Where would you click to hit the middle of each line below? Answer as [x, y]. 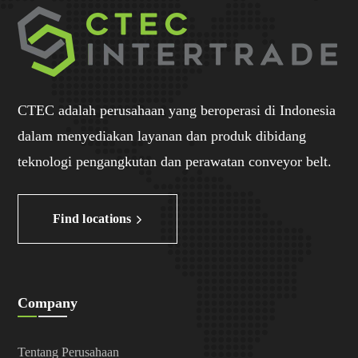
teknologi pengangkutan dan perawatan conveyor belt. [175, 161]
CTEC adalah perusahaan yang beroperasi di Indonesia [177, 110]
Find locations [92, 219]
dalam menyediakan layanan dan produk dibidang [162, 135]
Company [48, 303]
